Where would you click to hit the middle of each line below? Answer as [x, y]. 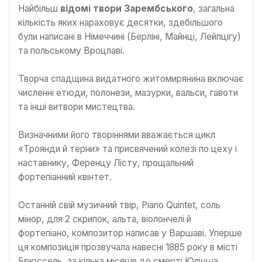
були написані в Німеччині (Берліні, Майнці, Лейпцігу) [130, 36]
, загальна [214, 8]
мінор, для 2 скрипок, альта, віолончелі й [105, 219]
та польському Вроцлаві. [71, 50]
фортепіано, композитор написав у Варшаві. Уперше [130, 233]
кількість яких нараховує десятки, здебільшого [120, 22]
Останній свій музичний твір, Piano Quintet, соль [119, 205]
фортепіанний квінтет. [65, 177]
